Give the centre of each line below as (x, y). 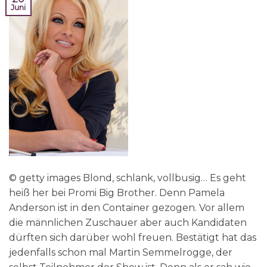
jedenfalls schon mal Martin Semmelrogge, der (121, 253)
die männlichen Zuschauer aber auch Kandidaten (128, 223)
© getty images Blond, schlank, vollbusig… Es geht (128, 178)
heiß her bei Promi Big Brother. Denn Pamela (117, 193)
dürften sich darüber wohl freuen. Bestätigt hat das (133, 238)
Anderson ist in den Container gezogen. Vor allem (127, 208)
